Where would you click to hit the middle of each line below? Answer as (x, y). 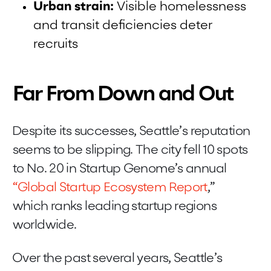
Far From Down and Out (123, 95)
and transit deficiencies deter (123, 25)
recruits (56, 44)
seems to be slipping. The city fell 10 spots (130, 150)
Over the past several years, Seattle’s (117, 259)
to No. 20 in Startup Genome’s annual (119, 169)
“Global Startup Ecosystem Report (110, 188)
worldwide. (44, 225)
